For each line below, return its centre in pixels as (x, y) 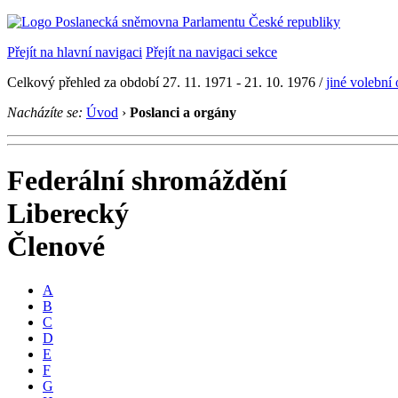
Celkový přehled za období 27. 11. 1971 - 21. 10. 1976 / (167, 82)
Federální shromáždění (147, 181)
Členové (56, 247)
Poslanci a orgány (183, 112)
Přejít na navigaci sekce (211, 52)
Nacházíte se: (45, 112)
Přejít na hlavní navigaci (75, 52)
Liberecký (68, 214)
